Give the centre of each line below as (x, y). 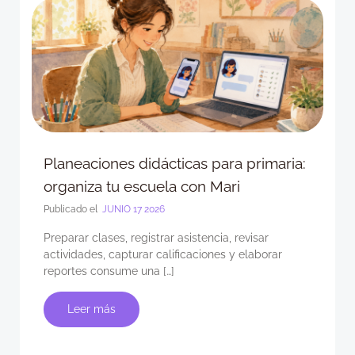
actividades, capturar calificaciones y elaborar (163, 254)
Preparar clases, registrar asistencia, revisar (156, 238)
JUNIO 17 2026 (132, 209)
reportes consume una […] (109, 271)
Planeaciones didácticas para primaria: (175, 163)
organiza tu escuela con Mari (142, 186)
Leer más (92, 309)
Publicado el (72, 209)
